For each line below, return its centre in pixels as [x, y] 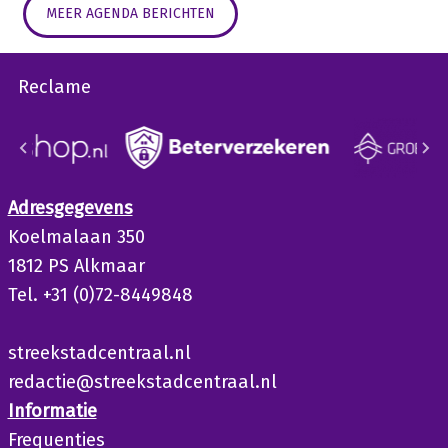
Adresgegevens [70, 208]
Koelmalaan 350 [76, 237]
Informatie [52, 411]
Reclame [54, 87]
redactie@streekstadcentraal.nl [142, 382]
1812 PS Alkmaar [76, 266]
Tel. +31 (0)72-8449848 [100, 295]
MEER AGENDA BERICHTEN [130, 14]
